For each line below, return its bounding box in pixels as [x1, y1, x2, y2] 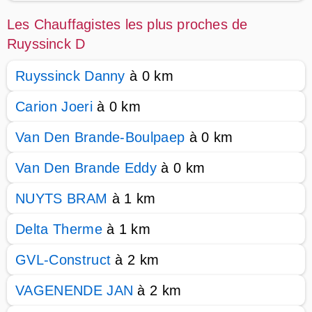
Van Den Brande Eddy [15, 160, 157, 175]
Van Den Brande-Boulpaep [15, 130, 185, 145]
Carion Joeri [15, 99, 93, 114]
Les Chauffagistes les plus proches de [7, 17, 248, 32]
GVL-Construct [15, 252, 111, 267]
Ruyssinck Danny [15, 68, 125, 84]
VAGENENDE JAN [15, 283, 134, 298]
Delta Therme [15, 221, 102, 237]
